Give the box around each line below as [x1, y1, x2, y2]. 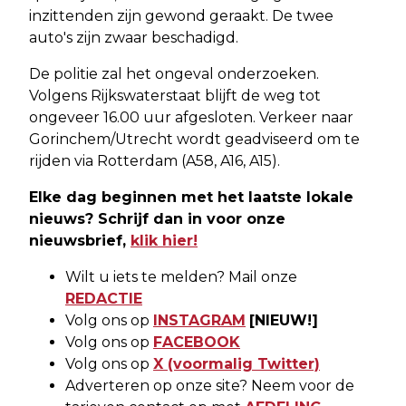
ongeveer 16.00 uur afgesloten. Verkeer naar [29, 109, 353, 127]
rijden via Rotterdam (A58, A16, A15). [29, 152, 280, 170]
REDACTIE [65, 290, 142, 308]
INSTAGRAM [153, 312, 246, 330]
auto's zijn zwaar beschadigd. [29, 29, 238, 47]
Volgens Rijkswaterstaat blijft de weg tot [29, 87, 321, 105]
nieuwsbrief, [29, 232, 130, 250]
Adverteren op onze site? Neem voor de [65, 377, 354, 395]
